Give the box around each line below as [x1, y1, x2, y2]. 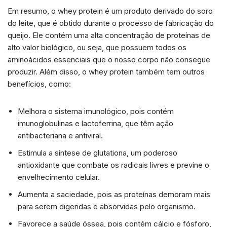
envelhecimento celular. [18, 172, 100, 182]
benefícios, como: [8, 79, 71, 89]
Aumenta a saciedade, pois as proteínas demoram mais [18, 189, 210, 199]
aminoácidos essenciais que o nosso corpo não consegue [8, 54, 210, 64]
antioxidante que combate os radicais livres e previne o [18, 160, 209, 170]
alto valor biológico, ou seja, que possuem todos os [8, 42, 186, 52]
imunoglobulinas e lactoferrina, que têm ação [18, 118, 173, 128]
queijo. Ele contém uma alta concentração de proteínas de [8, 30, 210, 40]
